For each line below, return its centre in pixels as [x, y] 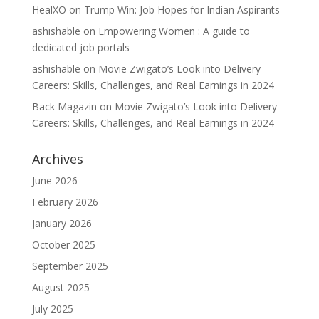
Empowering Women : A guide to [174, 31]
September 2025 [70, 266]
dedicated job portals [80, 47]
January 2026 [62, 223]
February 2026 [65, 202]
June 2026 [54, 181]
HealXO [49, 10]
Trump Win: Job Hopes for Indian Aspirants [182, 10]
